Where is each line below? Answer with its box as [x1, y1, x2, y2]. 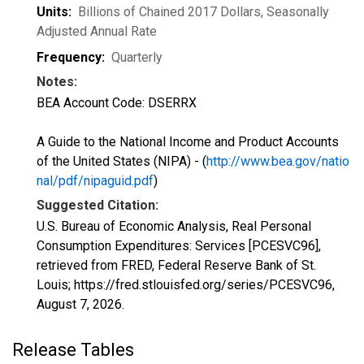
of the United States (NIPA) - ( [37, 154, 206, 169]
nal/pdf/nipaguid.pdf [37, 173, 154, 188]
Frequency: [37, 50, 105, 65]
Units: [37, 4, 71, 19]
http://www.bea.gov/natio [206, 154, 349, 169]
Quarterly [111, 50, 162, 65]
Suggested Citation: [37, 197, 158, 213]
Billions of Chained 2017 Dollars [78, 4, 261, 19]
